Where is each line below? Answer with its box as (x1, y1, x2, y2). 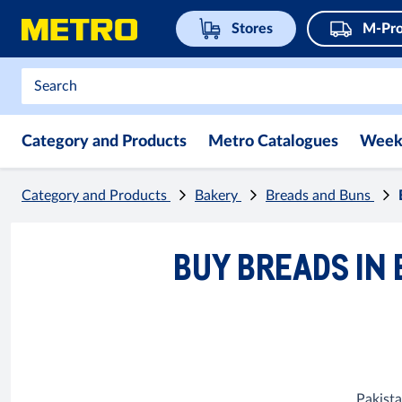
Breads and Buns (266, 188, 374, 203)
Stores (232, 22, 273, 36)
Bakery (195, 188, 241, 203)
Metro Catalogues (208, 134, 338, 150)
